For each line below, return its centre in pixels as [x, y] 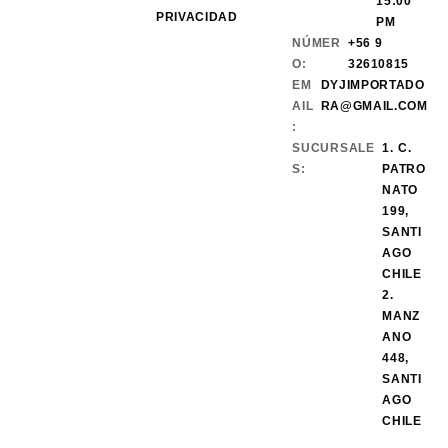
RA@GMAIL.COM [374, 106]
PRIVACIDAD [197, 17]
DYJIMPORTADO [372, 85]
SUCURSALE [334, 148]
